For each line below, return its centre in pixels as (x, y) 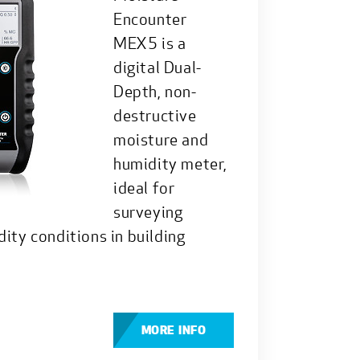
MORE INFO (173, 330)
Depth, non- (155, 91)
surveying (148, 211)
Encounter (150, 18)
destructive (155, 115)
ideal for (144, 187)
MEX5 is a (150, 43)
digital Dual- (157, 67)
